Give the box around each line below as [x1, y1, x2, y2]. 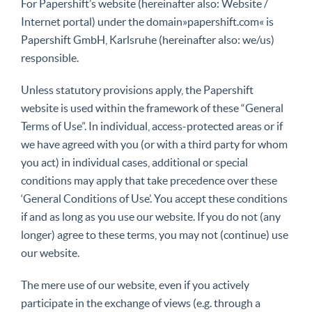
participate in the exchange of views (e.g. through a [21, 297, 260, 309]
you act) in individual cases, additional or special [21, 156, 248, 169]
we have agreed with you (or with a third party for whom [21, 138, 288, 150]
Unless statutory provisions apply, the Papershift [21, 84, 253, 96]
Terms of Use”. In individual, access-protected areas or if [21, 120, 283, 132]
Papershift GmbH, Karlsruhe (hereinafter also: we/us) [21, 33, 274, 46]
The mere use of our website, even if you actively [21, 279, 249, 291]
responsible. [21, 52, 79, 64]
